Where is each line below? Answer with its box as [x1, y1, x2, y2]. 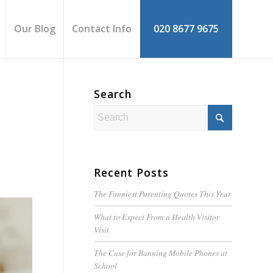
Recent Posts [93, 165, 169, 180]
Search [93, 87, 132, 101]
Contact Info [72, 22, 132, 35]
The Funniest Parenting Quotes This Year [93, 188, 231, 199]
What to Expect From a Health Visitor [93, 211, 219, 222]
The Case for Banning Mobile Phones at [93, 247, 227, 258]
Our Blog [14, 22, 55, 35]
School [93, 260, 117, 271]
